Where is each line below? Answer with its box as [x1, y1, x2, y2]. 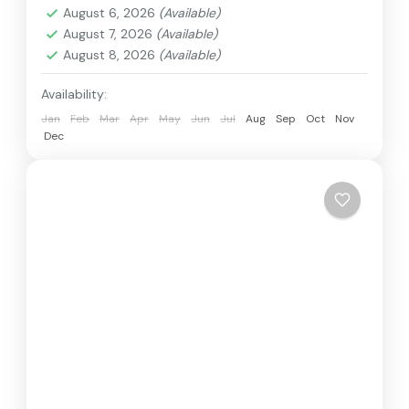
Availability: [41, 85, 107, 102]
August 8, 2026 [63, 46, 159, 63]
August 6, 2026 [63, 4, 159, 21]
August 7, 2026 [63, 25, 156, 42]
